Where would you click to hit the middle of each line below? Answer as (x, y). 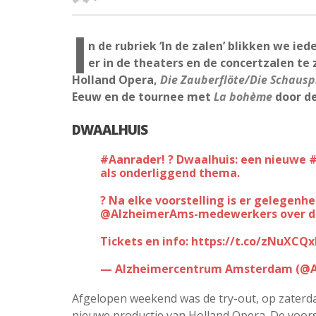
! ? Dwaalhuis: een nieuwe (235, 159)
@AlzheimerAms (147, 213)
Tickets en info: (146, 241)
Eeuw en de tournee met (143, 96)
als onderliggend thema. (170, 172)
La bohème (243, 96)
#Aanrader (139, 159)
